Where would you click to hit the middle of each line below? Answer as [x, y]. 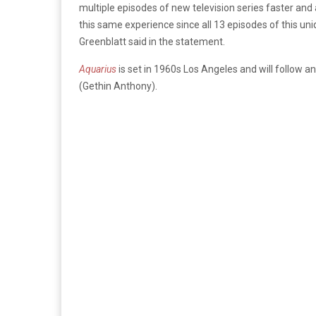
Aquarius [98, 69]
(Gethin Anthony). [119, 86]
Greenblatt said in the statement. [152, 41]
